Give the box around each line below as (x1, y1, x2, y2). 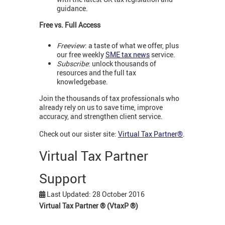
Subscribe (57, 58, 88, 68)
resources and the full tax (57, 67, 136, 77)
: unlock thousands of (88, 58, 156, 68)
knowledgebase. (57, 76, 108, 86)
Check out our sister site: (39, 129, 118, 139)
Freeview (57, 40, 85, 50)
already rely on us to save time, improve (39, 102, 163, 113)
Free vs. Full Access (39, 20, 100, 30)
